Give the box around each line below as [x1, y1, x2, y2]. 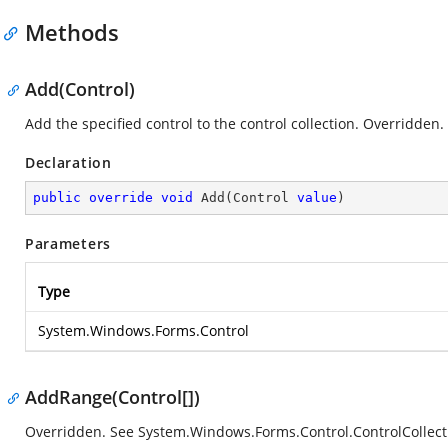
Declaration [25, 153, 112, 172]
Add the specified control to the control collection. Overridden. [25, 114, 444, 133]
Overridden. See [25, 422, 138, 441]
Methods [25, 17, 119, 47]
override [89, 190, 153, 205]
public [33, 190, 81, 205]
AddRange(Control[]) [25, 385, 200, 409]
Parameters [25, 234, 111, 253]
